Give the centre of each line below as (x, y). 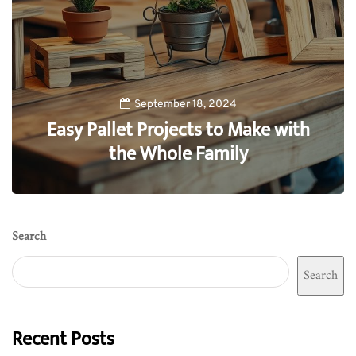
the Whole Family (178, 154)
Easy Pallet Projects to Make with (178, 130)
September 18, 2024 (185, 104)
